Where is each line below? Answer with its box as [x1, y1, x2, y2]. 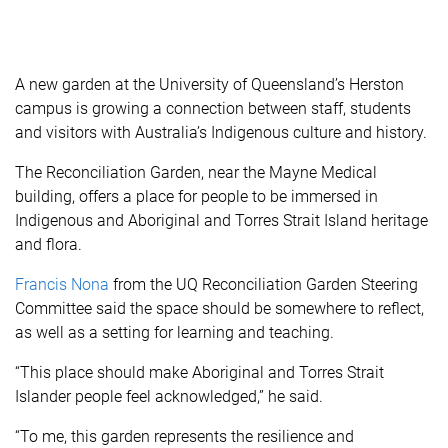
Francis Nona [15, 275, 109, 294]
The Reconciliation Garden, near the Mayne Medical [15, 163, 377, 182]
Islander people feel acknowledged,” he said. [15, 387, 323, 406]
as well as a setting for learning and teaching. [15, 323, 334, 342]
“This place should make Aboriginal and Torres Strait [15, 363, 384, 382]
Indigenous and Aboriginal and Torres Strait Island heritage [15, 211, 428, 230]
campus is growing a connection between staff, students [15, 99, 411, 118]
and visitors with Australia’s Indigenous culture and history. [15, 123, 427, 142]
